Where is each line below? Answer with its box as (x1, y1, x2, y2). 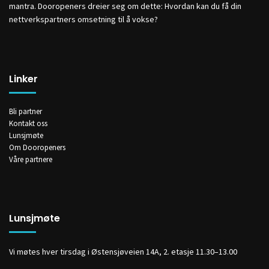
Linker (9, 72, 38, 86)
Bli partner (9, 106, 42, 116)
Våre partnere (9, 154, 52, 165)
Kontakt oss (9, 118, 47, 128)
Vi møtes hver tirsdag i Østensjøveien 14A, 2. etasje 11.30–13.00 (9, 246, 237, 257)
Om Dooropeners (9, 142, 65, 153)
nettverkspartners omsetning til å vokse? (9, 13, 158, 25)
